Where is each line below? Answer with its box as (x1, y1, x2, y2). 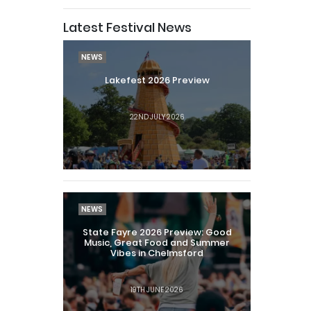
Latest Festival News (63, 18, 192, 36)
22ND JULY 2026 (129, 111, 185, 122)
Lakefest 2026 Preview (104, 74, 210, 86)
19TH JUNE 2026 (131, 284, 183, 295)
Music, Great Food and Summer (84, 236, 230, 249)
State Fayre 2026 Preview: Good (82, 226, 232, 238)
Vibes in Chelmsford (110, 246, 203, 259)
